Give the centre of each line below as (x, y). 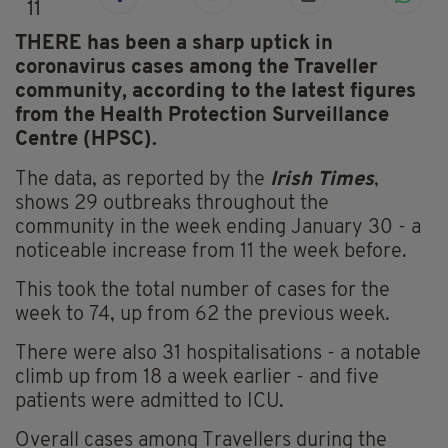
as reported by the (186, 180)
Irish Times (322, 180)
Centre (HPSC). (86, 140)
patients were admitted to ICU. (149, 402)
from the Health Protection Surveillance (202, 116)
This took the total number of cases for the (202, 291)
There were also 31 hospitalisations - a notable (218, 354)
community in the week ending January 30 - (213, 228)
